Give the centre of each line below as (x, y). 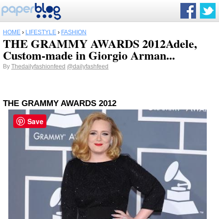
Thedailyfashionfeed (38, 66)
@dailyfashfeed (88, 66)
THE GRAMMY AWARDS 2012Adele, (100, 43)
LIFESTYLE (41, 32)
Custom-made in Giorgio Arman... (89, 55)
